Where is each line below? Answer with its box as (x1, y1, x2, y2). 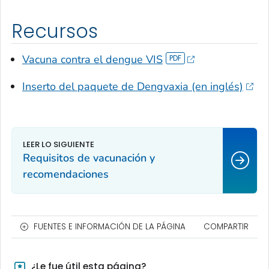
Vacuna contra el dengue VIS (22, 52, 163, 67)
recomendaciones (23, 167, 109, 182)
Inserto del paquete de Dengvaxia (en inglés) (22, 79, 243, 94)
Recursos (11, 17, 98, 44)
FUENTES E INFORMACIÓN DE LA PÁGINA (34, 221, 186, 233)
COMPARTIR (204, 221, 249, 233)
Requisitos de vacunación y (23, 151, 155, 166)
